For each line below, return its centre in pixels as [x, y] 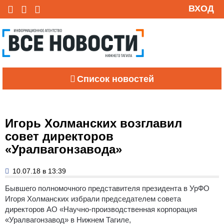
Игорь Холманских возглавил [93, 123]
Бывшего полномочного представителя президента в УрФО [107, 188]
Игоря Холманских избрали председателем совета [93, 198]
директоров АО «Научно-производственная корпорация [101, 209]
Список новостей [115, 79]
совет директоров [59, 136]
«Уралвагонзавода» [63, 149]
